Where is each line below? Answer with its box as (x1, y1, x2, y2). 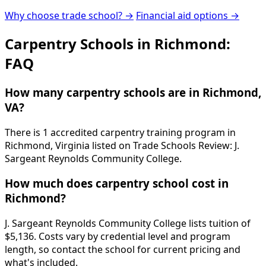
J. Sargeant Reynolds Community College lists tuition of (5, 217, 251, 230)
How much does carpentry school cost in (5, 176, 229, 191)
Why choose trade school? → (5, 9, 134, 23)
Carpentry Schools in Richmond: (5, 33, 230, 53)
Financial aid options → (136, 9, 239, 23)
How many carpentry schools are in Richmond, (5, 84, 261, 100)
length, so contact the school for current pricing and (5, 243, 240, 256)
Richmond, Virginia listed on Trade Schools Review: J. (5, 138, 239, 152)
